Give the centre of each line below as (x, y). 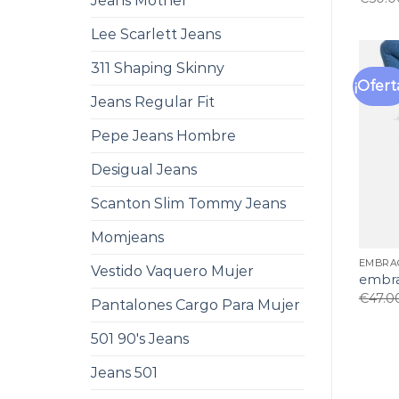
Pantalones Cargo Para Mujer (195, 305)
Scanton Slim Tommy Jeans (188, 204)
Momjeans (127, 237)
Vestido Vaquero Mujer (172, 271)
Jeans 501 (124, 373)
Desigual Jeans (144, 170)
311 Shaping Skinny (158, 68)
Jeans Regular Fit (153, 102)
